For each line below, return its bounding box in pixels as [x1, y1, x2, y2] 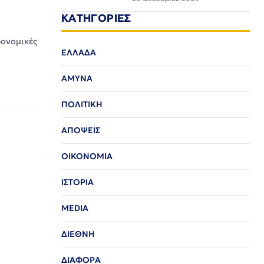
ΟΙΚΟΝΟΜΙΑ [61, 151, 113, 161]
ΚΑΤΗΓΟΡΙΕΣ [61, 11, 131, 24]
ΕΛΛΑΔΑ [61, 47, 96, 58]
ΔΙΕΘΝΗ [61, 229, 95, 239]
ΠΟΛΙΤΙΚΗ [61, 99, 103, 110]
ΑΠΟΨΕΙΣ [61, 125, 100, 136]
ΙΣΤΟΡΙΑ [61, 177, 94, 187]
